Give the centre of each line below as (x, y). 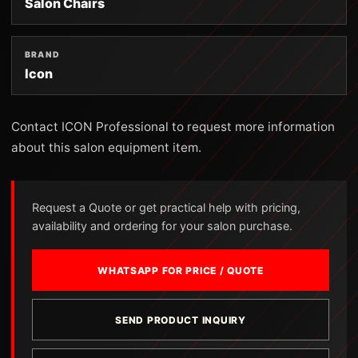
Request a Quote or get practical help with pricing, (166, 207)
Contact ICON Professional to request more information (173, 127)
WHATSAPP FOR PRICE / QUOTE (181, 270)
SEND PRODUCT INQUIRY (181, 320)
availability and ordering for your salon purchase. (162, 226)
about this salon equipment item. (106, 147)
